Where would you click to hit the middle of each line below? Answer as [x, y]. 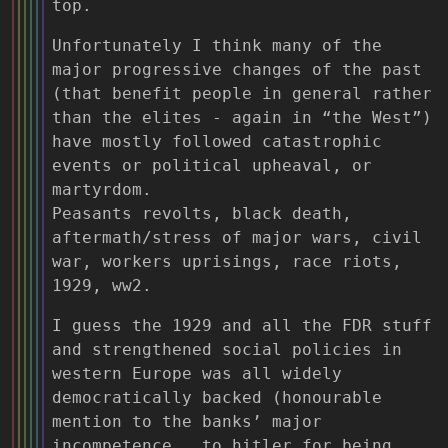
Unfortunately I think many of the [217, 45]
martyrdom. [102, 189]
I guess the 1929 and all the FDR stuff [242, 325]
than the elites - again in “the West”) [242, 117]
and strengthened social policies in [227, 349]
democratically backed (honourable [217, 397]
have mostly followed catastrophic [217, 141]
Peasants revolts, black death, [202, 213]
